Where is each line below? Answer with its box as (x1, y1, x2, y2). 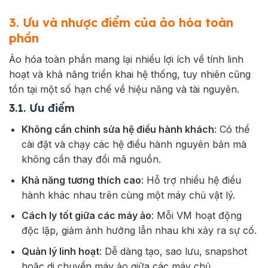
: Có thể (214, 123, 249, 136)
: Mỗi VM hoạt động (151, 209, 242, 222)
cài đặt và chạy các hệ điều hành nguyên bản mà (21, 138, 246, 151)
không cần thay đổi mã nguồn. (21, 153, 161, 166)
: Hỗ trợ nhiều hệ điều (141, 173, 241, 186)
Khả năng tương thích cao (21, 173, 141, 186)
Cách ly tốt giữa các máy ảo (21, 209, 151, 222)
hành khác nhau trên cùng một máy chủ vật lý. (21, 188, 235, 201)
